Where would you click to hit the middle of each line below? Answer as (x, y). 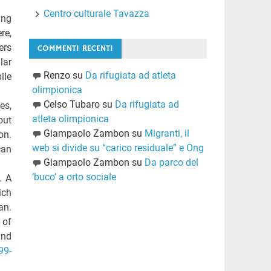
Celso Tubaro (71, 104)
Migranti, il (167, 133)
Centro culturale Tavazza (97, 13)
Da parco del (171, 162)
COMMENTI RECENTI (75, 48)
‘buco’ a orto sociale (74, 177)
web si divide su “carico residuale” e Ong (118, 148)
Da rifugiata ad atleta (130, 75)
